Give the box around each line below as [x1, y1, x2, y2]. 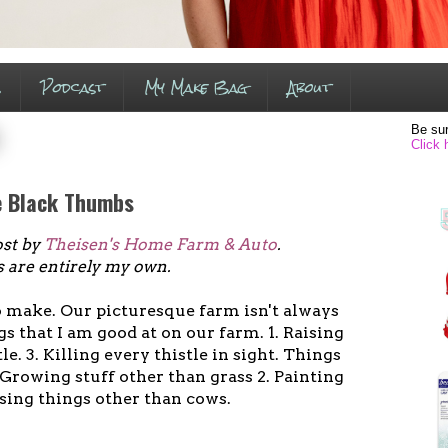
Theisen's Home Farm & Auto [44, 234, 277, 254]
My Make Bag [143, 71, 248, 103]
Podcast [40, 71, 104, 103]
